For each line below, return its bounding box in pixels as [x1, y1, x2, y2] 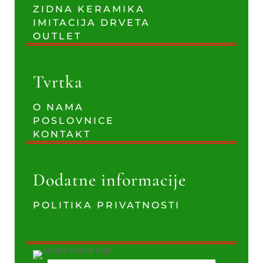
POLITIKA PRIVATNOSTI [32, 200, 180, 211]
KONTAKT [32, 129, 91, 140]
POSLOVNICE [32, 115, 114, 126]
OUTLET [32, 31, 82, 42]
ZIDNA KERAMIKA [32, 4, 145, 15]
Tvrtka [32, 71, 83, 93]
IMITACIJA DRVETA [32, 17, 150, 28]
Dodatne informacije [32, 169, 186, 191]
